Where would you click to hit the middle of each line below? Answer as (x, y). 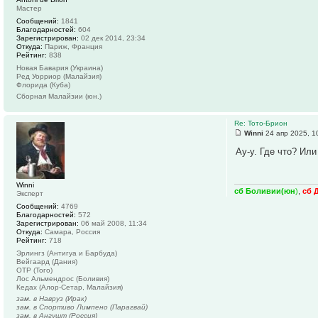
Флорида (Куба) (43, 85)
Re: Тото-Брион (261, 124)
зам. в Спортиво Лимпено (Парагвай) (82, 307)
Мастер (29, 9)
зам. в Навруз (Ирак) (51, 299)
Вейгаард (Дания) (47, 262)
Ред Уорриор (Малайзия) (59, 77)
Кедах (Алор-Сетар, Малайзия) (70, 287)
